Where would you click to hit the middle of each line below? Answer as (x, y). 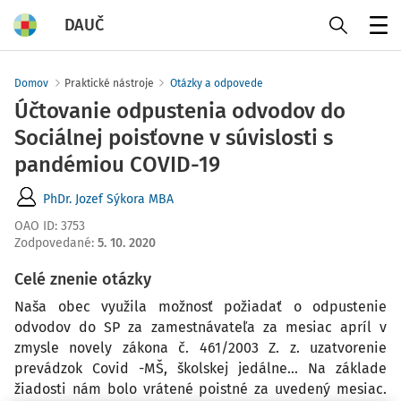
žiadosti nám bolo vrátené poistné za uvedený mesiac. (200, 389)
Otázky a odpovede (217, 83)
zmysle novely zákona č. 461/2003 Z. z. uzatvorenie (200, 348)
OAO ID (34, 226)
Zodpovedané (53, 243)
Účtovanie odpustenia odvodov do (180, 111)
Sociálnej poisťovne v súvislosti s (174, 138)
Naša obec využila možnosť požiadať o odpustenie (200, 307)
